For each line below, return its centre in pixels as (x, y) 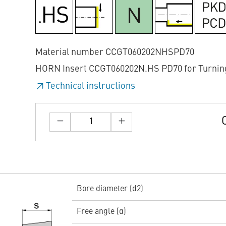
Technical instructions (91, 86)
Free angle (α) (101, 212)
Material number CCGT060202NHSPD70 (115, 52)
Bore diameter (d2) (110, 189)
